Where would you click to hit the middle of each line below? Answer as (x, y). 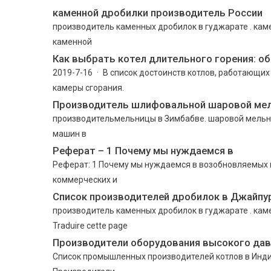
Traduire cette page (90, 226)
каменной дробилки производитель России (158, 13)
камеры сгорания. (88, 88)
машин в (70, 134)
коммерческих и (85, 180)
